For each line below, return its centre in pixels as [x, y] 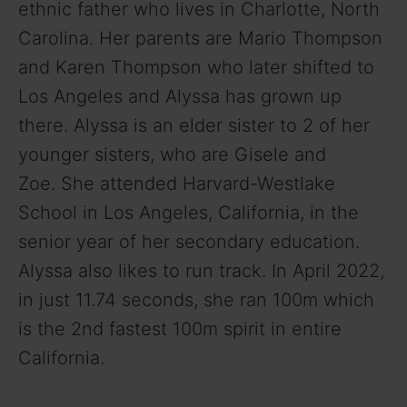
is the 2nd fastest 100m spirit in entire [180, 328]
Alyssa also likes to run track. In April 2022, [201, 270]
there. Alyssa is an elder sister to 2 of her [194, 125]
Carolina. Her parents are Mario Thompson [200, 38]
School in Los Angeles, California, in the [189, 212]
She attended [119, 183]
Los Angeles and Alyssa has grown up [180, 96]
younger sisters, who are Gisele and [172, 154]
